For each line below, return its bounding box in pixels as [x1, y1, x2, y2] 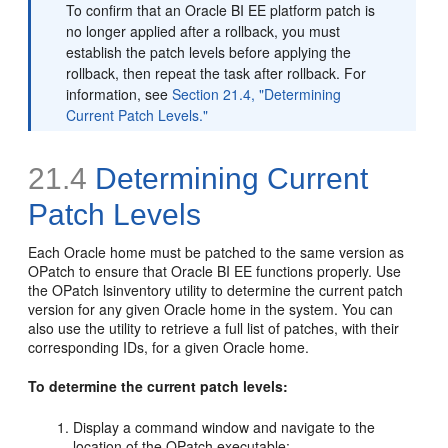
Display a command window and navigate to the [73, 417, 376, 437]
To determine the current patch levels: [28, 376, 289, 396]
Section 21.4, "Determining [172, 84, 342, 104]
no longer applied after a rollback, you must [66, 21, 341, 41]
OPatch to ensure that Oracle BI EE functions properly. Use [28, 261, 402, 281]
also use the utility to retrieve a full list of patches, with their [28, 318, 400, 338]
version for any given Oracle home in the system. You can [28, 299, 394, 319]
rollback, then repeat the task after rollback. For [66, 63, 367, 83]
